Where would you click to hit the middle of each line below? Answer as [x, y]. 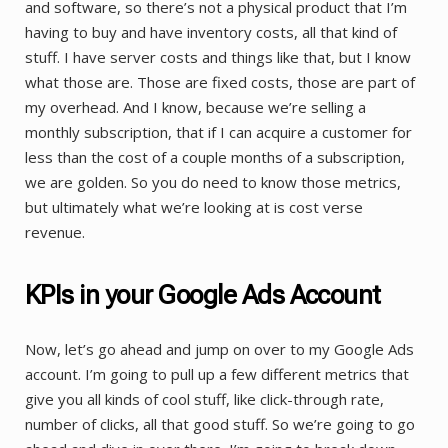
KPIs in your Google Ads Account [203, 294]
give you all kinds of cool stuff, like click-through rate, [204, 399]
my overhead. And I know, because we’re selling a [195, 106]
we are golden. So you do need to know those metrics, [213, 181]
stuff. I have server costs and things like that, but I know [218, 56]
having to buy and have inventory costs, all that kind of [211, 31]
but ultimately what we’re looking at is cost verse [194, 206]
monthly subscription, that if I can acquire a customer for [218, 131]
